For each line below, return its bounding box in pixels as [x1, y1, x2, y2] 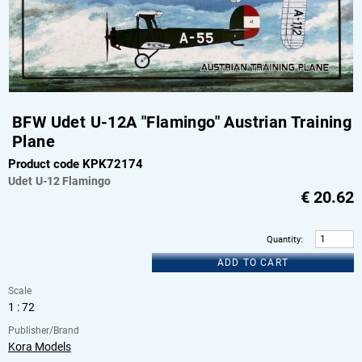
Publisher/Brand [8, 324, 79, 336]
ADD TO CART [217, 256, 289, 268]
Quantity [267, 234, 301, 245]
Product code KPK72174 [8, 156, 143, 171]
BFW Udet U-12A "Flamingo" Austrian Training [12, 112, 352, 132]
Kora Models [8, 339, 71, 353]
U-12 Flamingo [35, 174, 111, 187]
